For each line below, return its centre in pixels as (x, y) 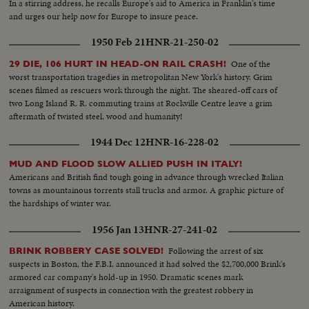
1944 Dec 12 (118, 142)
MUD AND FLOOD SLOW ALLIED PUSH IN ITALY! (126, 164)
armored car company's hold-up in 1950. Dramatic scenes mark (126, 277)
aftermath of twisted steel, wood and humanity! (96, 117)
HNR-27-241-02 (181, 229)
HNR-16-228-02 (182, 142)
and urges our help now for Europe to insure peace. (104, 17)
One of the (251, 64)
